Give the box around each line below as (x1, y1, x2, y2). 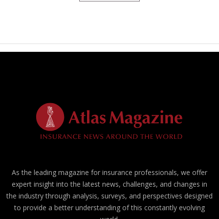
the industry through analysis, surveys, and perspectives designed (6, 191, 213, 201)
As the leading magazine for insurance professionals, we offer (12, 168, 207, 177)
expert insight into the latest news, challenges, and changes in (12, 179, 207, 189)
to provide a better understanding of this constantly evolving (14, 203, 205, 213)
